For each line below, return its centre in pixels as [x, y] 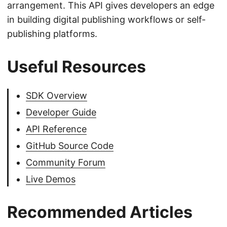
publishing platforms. [52, 33]
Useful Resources [77, 66]
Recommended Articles [100, 212]
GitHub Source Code [70, 145]
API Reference [56, 129]
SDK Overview [56, 95]
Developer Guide [61, 112]
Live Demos [51, 179]
